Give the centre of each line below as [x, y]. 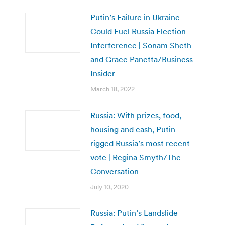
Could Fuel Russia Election [138, 31]
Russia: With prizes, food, [136, 115]
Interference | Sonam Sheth [141, 45]
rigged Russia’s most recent [140, 143]
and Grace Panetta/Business [142, 59]
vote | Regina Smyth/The [136, 157]
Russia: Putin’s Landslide [134, 213]
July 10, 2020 [109, 187]
